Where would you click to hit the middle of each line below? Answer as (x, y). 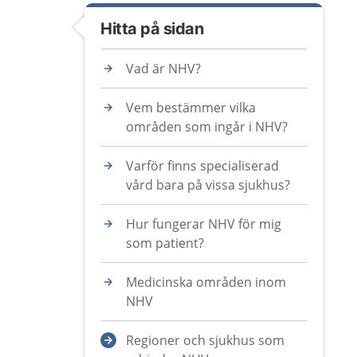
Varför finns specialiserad (202, 166)
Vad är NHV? (163, 69)
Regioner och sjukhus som (205, 340)
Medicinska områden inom (206, 282)
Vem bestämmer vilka (191, 108)
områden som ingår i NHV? (207, 127)
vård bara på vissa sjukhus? (208, 185)
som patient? (165, 243)
